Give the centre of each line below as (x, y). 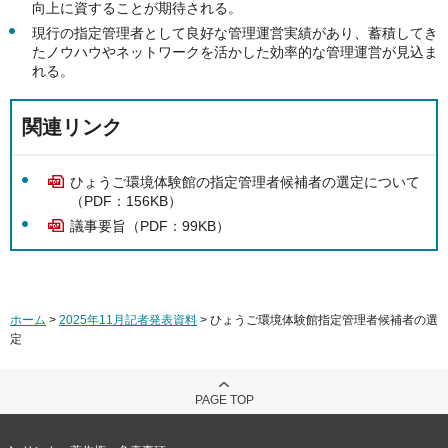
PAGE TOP (224, 400)
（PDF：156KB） (126, 201)
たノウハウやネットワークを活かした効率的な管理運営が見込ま (235, 52)
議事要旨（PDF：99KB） (150, 225)
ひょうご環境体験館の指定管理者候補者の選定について (245, 182)
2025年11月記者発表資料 (128, 320)
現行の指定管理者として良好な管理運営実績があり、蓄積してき (235, 33)
